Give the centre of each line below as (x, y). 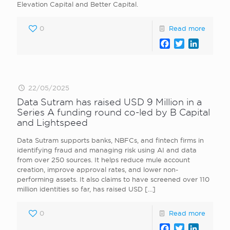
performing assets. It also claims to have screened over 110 (113, 179)
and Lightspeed (52, 122)
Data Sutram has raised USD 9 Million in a (109, 102)
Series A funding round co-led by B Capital (113, 112)
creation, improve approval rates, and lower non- (98, 169)
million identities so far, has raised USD (80, 189)
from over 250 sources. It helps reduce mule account (103, 160)
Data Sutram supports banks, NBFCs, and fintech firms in (110, 140)
